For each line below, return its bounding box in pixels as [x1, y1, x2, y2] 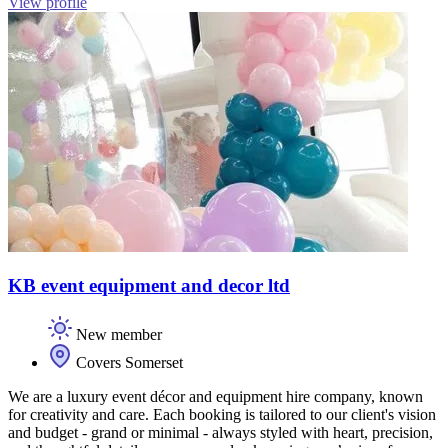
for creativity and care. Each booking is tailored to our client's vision [8, 405, 436, 423]
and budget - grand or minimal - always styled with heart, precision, [8, 423, 433, 441]
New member [72, 325, 162, 343]
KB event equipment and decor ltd [8, 274, 290, 296]
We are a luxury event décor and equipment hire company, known [8, 387, 423, 405]
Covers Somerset [72, 353, 183, 371]
